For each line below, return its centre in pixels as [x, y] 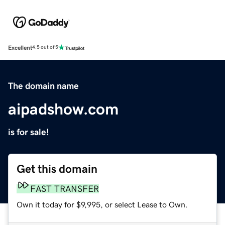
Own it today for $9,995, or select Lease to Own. [102, 204]
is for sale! [29, 132]
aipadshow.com [63, 109]
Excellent [20, 47]
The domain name [43, 86]
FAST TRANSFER [65, 189]
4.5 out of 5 [45, 47]
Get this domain [57, 169]
